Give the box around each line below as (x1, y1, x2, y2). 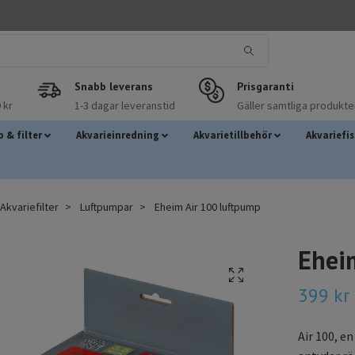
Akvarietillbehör (193, 128, 272, 141)
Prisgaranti (236, 78, 294, 94)
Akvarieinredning (75, 128, 159, 141)
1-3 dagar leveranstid (74, 97, 175, 113)
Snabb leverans (74, 78, 153, 94)
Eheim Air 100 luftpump (152, 199, 261, 214)
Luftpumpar (80, 199, 133, 214)
